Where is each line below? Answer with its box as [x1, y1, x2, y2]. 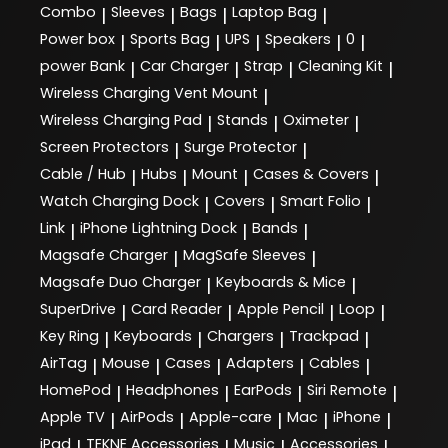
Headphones [126, 380, 219, 401]
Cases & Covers [253, 164, 369, 185]
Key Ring [40, 326, 99, 347]
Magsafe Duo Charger [40, 272, 201, 293]
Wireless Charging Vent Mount [40, 83, 258, 104]
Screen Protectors [40, 137, 169, 158]
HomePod [40, 380, 111, 401]
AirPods [120, 407, 174, 428]
